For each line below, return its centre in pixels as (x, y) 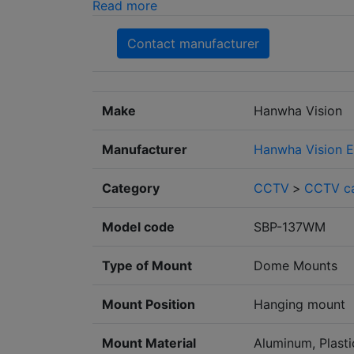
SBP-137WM (290, 227)
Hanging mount (299, 305)
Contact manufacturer (193, 44)
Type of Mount (147, 266)
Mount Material (149, 343)
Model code (138, 227)
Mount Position (149, 305)
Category (131, 188)
